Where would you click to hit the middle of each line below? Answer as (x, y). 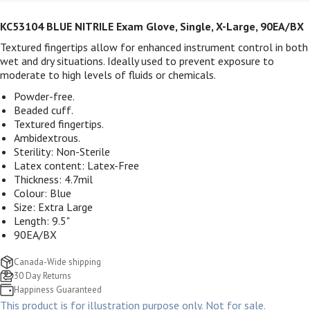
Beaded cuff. (44, 110)
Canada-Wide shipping (57, 262)
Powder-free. (44, 96)
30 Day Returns (43, 275)
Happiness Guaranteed (58, 289)
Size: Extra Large (53, 207)
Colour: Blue (43, 193)
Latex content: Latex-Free (76, 165)
